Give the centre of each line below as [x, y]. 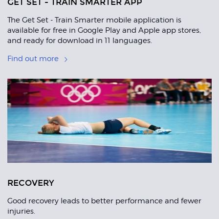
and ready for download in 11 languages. [80, 41]
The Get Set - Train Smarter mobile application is [94, 20]
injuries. [21, 211]
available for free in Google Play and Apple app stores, [104, 31]
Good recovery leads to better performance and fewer [104, 201]
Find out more [33, 59]
